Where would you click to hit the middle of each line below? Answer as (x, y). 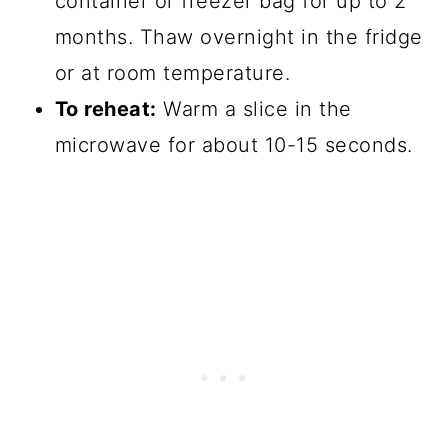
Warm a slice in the (254, 108)
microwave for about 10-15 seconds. (233, 144)
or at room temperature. (172, 72)
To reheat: (105, 108)
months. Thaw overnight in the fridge (238, 36)
